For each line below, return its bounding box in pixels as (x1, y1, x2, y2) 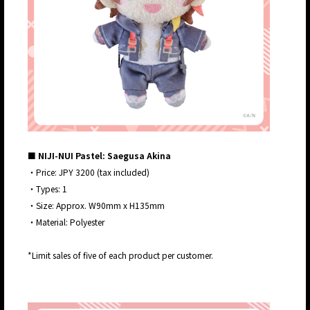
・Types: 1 (28, 183, 67, 195)
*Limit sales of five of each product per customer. (28, 249, 213, 262)
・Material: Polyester (28, 216, 104, 228)
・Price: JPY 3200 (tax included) (28, 166, 149, 179)
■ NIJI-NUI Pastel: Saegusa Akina (28, 149, 171, 162)
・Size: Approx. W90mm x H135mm (28, 199, 165, 212)
